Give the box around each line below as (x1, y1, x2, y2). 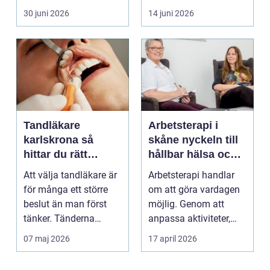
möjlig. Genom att (148, 198, 224, 210)
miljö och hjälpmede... (148, 227, 242, 239)
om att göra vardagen (148, 184, 240, 196)
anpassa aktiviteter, (148, 213, 230, 225)
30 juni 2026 (24, 8, 69, 19)
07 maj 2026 (24, 234, 70, 244)
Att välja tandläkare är (24, 169, 117, 181)
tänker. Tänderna (24, 213, 95, 225)
